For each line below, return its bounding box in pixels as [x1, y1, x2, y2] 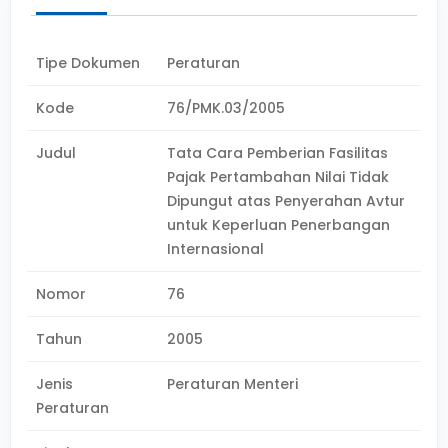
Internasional [167, 239, 265, 259]
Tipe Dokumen [36, 53, 140, 73]
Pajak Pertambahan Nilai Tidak [167, 167, 390, 187]
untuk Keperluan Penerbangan [167, 215, 391, 235]
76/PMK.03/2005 [167, 98, 286, 118]
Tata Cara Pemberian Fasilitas [167, 143, 389, 163]
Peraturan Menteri [167, 374, 299, 394]
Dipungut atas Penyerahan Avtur [167, 191, 406, 211]
